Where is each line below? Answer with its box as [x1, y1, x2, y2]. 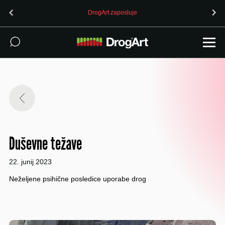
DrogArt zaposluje [88, 9, 137, 16]
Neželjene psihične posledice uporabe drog [9, 174, 146, 183]
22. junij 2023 [9, 158, 52, 166]
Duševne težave [9, 133, 82, 154]
